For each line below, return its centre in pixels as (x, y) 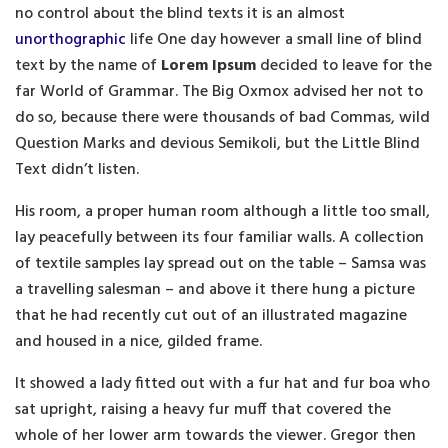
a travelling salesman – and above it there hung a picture (215, 290)
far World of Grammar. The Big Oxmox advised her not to (219, 92)
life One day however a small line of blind (274, 40)
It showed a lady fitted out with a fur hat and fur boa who (222, 384)
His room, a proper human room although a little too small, (222, 212)
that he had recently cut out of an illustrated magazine (211, 316)
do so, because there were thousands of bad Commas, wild (222, 118)
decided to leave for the (344, 66)
